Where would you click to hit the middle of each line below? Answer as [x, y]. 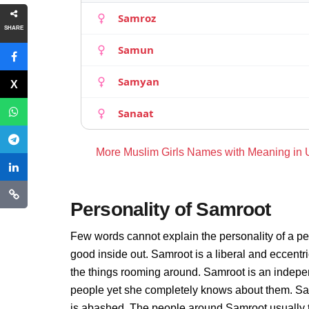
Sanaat [136, 113]
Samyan [139, 81]
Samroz [137, 18]
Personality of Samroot [171, 209]
